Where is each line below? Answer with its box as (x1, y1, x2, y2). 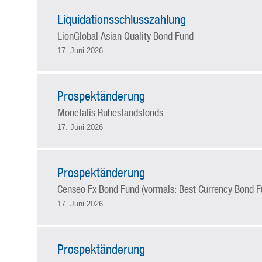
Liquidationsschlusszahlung (57, 12, 186, 27)
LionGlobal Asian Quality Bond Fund (57, 29, 194, 42)
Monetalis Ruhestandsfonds (57, 106, 163, 119)
